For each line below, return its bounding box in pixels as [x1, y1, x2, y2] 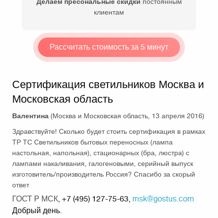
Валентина [12, 112, 49, 120]
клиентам [94, 8, 124, 17]
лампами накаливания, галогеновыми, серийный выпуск [12, 160, 193, 168]
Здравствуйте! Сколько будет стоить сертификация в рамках [12, 127, 205, 136]
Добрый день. [12, 206, 62, 216]
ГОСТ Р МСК [12, 195, 58, 204]
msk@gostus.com [132, 195, 194, 204]
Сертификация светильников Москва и [12, 76, 204, 91]
